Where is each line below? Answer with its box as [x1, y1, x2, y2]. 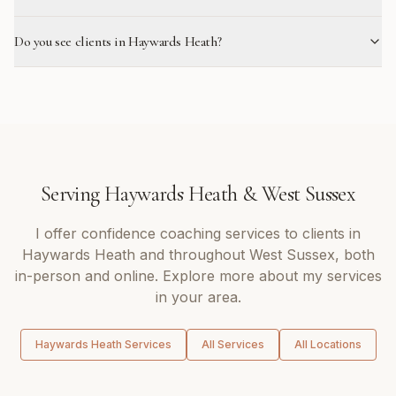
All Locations [293, 338, 362, 351]
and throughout [134, 246, 249, 263]
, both [334, 246, 375, 263]
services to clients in [221, 225, 361, 242]
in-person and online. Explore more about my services [14, 267, 382, 285]
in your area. [155, 288, 241, 306]
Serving [40, 181, 104, 207]
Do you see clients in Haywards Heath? [14, 33, 222, 50]
